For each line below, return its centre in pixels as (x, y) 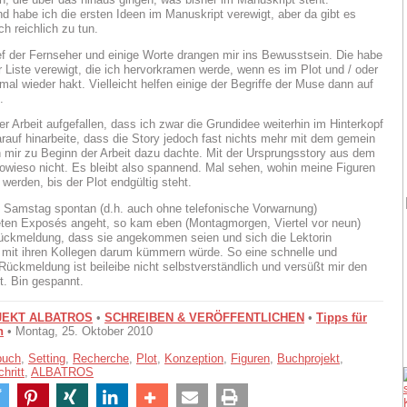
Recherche (101, 358)
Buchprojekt (308, 358)
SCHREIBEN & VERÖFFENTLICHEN (204, 317)
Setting (47, 358)
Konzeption (194, 358)
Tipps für (342, 317)
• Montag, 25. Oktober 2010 (78, 331)
